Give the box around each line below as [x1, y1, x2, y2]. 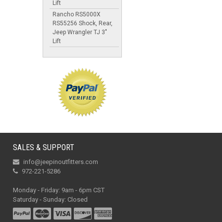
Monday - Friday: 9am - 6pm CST [12, 186, 105, 194]
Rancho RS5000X [53, 10, 101, 18]
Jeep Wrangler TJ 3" [53, 28, 107, 36]
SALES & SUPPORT [12, 143, 74, 152]
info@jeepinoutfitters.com [23, 158, 98, 166]
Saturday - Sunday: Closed [12, 196, 88, 203]
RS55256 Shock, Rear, [53, 19, 112, 27]
